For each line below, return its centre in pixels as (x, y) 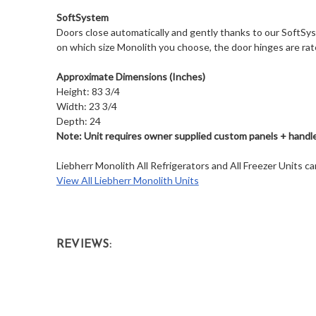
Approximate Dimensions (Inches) (130, 77)
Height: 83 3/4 (88, 92)
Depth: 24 (78, 121)
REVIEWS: (84, 245)
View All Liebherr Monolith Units (127, 181)
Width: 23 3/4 (86, 107)
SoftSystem (82, 18)
